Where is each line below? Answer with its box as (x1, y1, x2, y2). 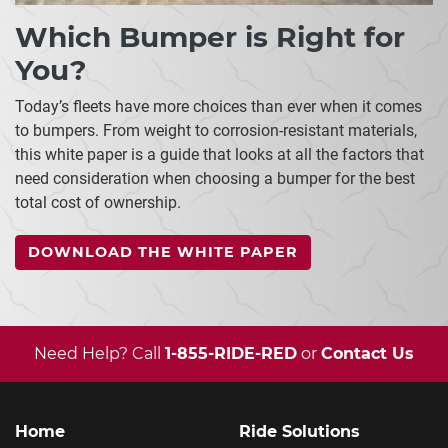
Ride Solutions (239, 421, 360, 441)
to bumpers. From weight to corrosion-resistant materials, (15, 120, 417, 140)
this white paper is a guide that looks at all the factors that (15, 144, 424, 164)
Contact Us (321, 343, 414, 363)
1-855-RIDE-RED (165, 343, 297, 363)
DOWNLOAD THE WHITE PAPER (28, 242, 298, 261)
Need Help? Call (34, 343, 165, 363)
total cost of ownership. (15, 192, 181, 212)
